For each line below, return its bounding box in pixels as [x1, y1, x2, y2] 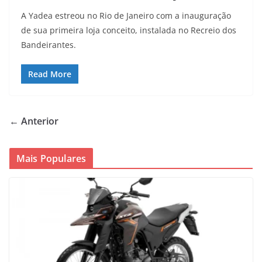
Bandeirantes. [21, 39, 76, 51]
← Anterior [9, 115, 58, 128]
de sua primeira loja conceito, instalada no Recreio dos [21, 25, 236, 36]
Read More [28, 68, 71, 80]
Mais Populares [16, 152, 87, 166]
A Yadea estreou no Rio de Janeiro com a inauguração [21, 10, 231, 22]
